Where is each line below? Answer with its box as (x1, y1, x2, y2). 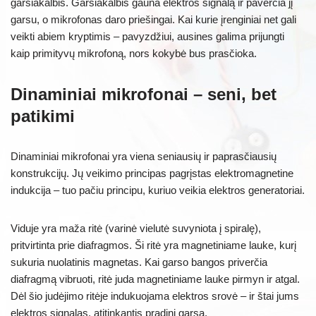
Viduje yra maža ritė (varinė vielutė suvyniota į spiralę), (11, 221, 261, 234)
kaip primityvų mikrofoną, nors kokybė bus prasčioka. (11, 47, 257, 59)
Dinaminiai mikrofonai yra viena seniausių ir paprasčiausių (11, 150, 276, 162)
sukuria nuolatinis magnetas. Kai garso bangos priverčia (11, 255, 267, 268)
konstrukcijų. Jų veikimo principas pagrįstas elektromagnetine (11, 166, 293, 179)
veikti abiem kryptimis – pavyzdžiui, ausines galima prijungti (11, 30, 284, 42)
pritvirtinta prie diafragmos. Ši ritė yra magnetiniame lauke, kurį (11, 238, 296, 251)
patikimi (11, 106, 75, 126)
